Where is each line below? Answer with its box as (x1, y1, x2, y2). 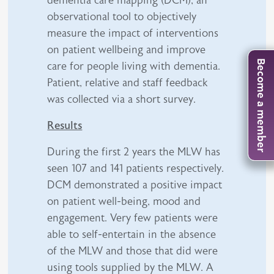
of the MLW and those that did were (47, 243, 218, 257)
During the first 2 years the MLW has (47, 144, 221, 158)
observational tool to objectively (47, 9, 197, 23)
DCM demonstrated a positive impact (47, 177, 223, 191)
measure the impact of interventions (47, 26, 219, 40)
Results (47, 118, 83, 132)
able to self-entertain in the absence (47, 227, 217, 241)
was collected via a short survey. (47, 92, 196, 106)
